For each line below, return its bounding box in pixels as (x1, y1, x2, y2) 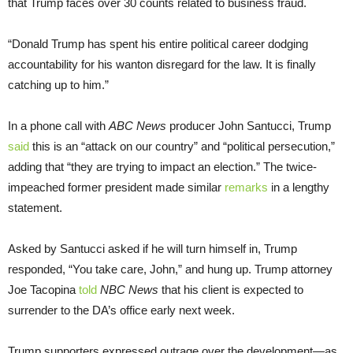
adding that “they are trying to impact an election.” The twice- (8, 160, 317, 174)
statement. (8, 201, 62, 215)
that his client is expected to (158, 283, 303, 297)
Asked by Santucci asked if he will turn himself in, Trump (8, 242, 297, 256)
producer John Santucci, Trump (166, 119, 331, 133)
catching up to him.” (8, 78, 109, 92)
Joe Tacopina (8, 283, 79, 297)
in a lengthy (268, 180, 329, 195)
